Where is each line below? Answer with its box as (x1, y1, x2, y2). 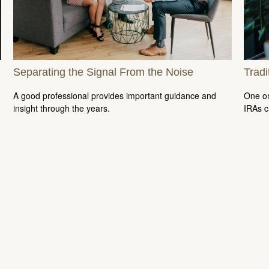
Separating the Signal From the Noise (13, 65, 194, 78)
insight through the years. (13, 101, 110, 114)
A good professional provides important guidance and (13, 89, 217, 101)
